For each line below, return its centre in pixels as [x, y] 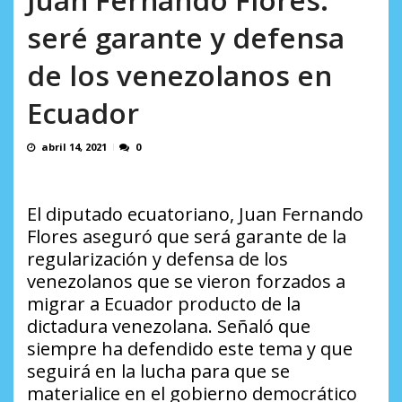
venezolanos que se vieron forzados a [186, 282]
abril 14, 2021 [74, 147]
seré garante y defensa [186, 38]
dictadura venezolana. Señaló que [169, 327]
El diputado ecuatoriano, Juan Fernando [195, 214]
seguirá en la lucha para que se [158, 371]
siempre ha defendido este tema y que [190, 349]
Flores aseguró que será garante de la [187, 237]
